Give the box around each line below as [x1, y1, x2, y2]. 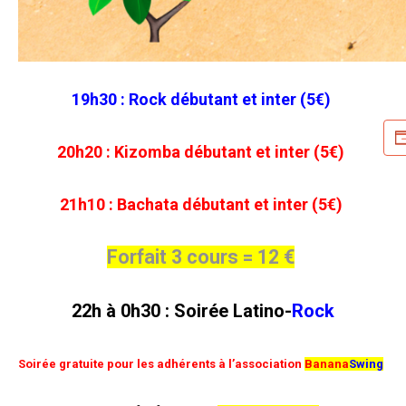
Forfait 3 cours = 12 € [107, 246, 295, 269]
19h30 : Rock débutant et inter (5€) [71, 90, 331, 110]
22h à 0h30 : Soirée [72, 300, 228, 323]
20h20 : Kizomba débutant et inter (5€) [57, 142, 344, 162]
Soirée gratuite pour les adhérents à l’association [18, 357, 304, 372]
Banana [304, 357, 349, 372]
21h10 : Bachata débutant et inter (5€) [59, 195, 343, 215]
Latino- [228, 300, 292, 323]
